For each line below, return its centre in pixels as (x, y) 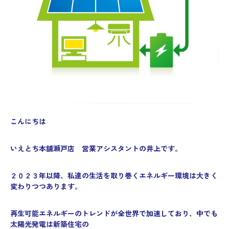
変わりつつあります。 (46, 186)
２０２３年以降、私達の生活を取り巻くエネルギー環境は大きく (114, 176)
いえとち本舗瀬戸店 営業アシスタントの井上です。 (96, 148)
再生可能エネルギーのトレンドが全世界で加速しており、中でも (114, 213)
